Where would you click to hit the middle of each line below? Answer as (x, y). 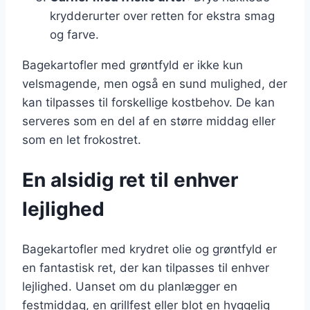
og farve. (74, 35)
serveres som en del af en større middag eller (149, 121)
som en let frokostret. (82, 140)
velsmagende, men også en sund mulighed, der (155, 84)
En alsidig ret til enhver (130, 180)
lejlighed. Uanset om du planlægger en (130, 286)
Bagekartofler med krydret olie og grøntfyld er (149, 249)
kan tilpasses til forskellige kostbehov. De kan (148, 103)
